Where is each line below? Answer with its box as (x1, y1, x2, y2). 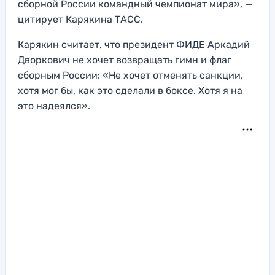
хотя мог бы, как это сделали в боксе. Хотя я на (18, 85, 242, 97)
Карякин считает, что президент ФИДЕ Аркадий (18, 39, 250, 51)
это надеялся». (18, 100, 90, 112)
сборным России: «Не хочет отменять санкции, (18, 69, 243, 82)
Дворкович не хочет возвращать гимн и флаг (18, 54, 231, 66)
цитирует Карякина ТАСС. (18, 14, 143, 26)
